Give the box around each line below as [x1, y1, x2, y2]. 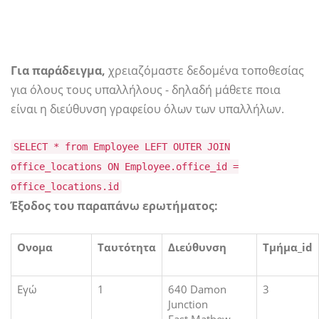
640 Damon [168, 281, 226, 296]
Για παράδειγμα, [11, 62, 105, 78]
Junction [168, 296, 208, 311]
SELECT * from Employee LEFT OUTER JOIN [14, 140, 230, 152]
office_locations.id [11, 180, 119, 192]
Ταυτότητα [98, 239, 156, 254]
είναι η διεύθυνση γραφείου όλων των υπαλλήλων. [11, 100, 284, 117]
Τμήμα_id [263, 239, 313, 254]
